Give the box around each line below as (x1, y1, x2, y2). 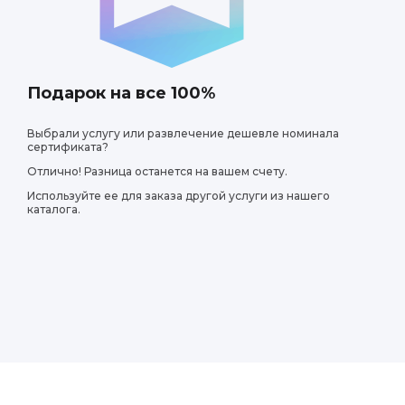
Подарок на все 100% (27, 83, 215, 103)
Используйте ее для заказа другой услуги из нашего (27, 189, 330, 202)
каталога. (27, 202, 80, 216)
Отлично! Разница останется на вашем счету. (27, 165, 287, 178)
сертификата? (27, 140, 108, 154)
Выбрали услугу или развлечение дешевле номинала (27, 127, 339, 140)
